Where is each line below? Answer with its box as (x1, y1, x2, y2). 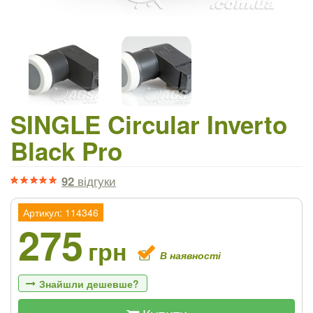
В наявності (160, 247, 221, 262)
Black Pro (10, 133, 122, 169)
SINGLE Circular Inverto (10, 107, 287, 143)
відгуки (74, 173, 117, 190)
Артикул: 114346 (23, 205, 99, 220)
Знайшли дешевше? (39, 276, 140, 291)
